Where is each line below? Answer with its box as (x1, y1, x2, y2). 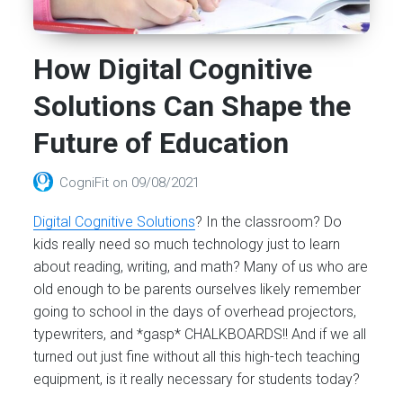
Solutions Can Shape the (33, 89, 352, 124)
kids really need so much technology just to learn (33, 236, 341, 253)
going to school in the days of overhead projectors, (33, 303, 357, 320)
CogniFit (59, 175, 113, 192)
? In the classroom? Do (195, 213, 343, 230)
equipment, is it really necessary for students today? (33, 371, 361, 388)
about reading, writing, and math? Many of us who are (33, 258, 369, 275)
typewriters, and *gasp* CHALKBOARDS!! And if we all (33, 326, 367, 343)
